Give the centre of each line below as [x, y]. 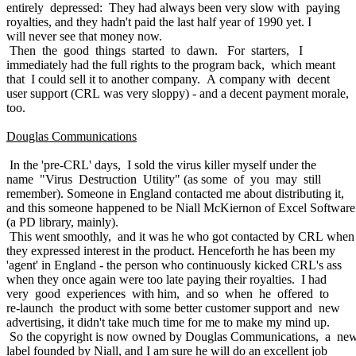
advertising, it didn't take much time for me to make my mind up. [168, 322]
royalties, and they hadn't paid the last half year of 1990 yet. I [159, 21]
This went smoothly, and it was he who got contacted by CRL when [180, 236]
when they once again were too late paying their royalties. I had [166, 279]
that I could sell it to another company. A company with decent [168, 79]
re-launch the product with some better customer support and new [173, 308]
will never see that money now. [84, 36]
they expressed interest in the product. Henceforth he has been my [171, 250]
